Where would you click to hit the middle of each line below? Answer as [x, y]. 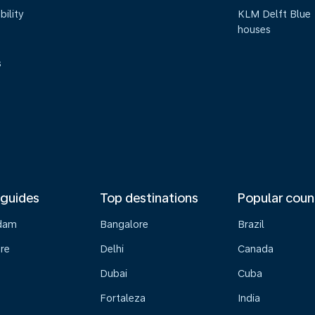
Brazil [251, 224]
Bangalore [124, 224]
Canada [256, 249]
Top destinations [149, 198]
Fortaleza [122, 298]
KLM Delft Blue [275, 14]
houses [255, 30]
